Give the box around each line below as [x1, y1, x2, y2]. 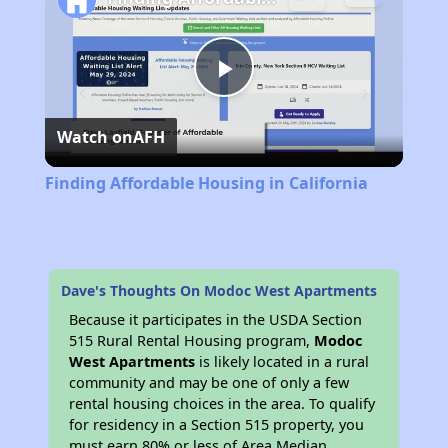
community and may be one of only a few [69, 373, 350, 393]
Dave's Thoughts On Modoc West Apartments [61, 281, 378, 301]
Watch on [56, 126, 133, 149]
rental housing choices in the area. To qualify [69, 394, 376, 414]
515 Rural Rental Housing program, [69, 331, 315, 351]
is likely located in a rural [195, 352, 370, 372]
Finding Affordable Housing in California [44, 172, 368, 195]
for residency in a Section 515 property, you [69, 415, 365, 435]
